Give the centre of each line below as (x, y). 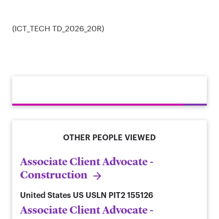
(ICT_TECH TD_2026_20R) (58, 28)
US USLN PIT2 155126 (113, 196)
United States (45, 196)
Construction (54, 175)
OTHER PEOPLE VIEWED (109, 138)
